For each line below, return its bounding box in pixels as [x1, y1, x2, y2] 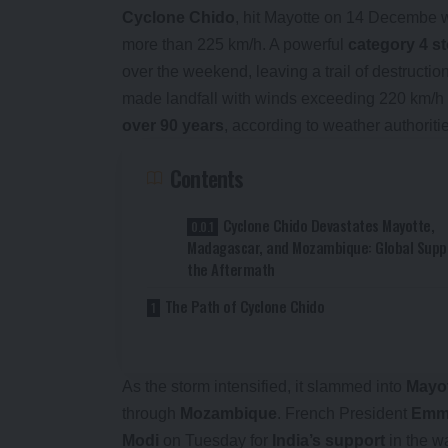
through [122, 404, 180, 422]
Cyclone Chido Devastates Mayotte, [222, 213, 435, 236]
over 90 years [122, 116, 224, 134]
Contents [170, 161, 244, 194]
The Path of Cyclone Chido [164, 294, 325, 317]
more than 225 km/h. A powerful [122, 35, 348, 53]
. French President [277, 404, 411, 422]
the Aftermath [187, 257, 275, 280]
